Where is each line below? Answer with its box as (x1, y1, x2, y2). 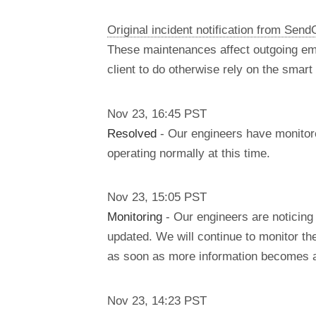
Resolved (107, 126, 157, 140)
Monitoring (107, 209, 162, 224)
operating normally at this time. (107, 145, 270, 160)
